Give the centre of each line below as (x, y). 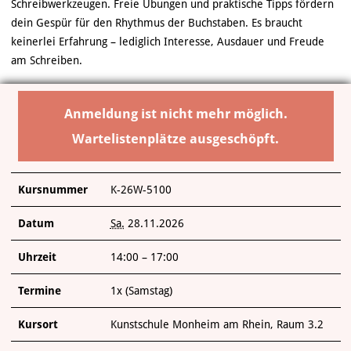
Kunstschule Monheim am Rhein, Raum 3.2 (217, 324)
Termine (39, 291)
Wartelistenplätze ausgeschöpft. (175, 139)
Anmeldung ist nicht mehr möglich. (175, 114)
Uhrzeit (37, 257)
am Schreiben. (46, 60)
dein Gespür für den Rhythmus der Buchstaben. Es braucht (156, 23)
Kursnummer (52, 190)
